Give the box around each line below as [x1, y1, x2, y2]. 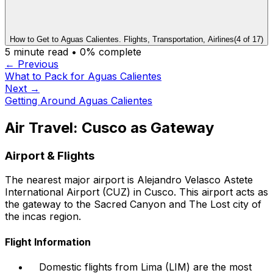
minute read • [10, 45, 80, 58]
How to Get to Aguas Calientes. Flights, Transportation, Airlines [10, 34, 234, 44]
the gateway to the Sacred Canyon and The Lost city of [5, 198, 261, 211]
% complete [86, 45, 141, 58]
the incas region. [5, 210, 81, 223]
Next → [5, 82, 40, 94]
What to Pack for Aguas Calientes [5, 69, 161, 82]
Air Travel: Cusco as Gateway [5, 118, 214, 136]
